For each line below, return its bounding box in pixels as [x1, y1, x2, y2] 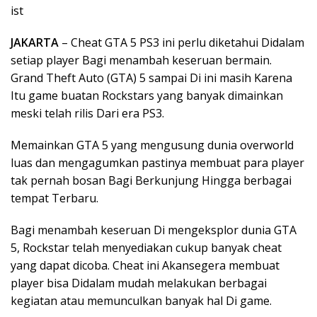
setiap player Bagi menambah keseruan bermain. [11, 52, 272, 68]
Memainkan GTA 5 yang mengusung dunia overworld [11, 137, 294, 153]
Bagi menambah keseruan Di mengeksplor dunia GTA [11, 222, 296, 238]
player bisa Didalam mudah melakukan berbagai [11, 275, 267, 291]
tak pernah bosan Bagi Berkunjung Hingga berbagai [11, 173, 292, 188]
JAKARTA [11, 35, 59, 50]
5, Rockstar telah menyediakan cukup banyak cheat [11, 240, 282, 255]
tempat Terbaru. [11, 190, 98, 206]
